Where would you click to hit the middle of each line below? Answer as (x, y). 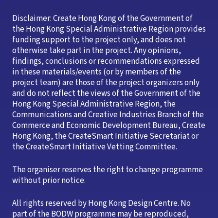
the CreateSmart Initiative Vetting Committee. (95, 147)
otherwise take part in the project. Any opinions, (97, 51)
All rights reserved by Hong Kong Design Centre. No (101, 204)
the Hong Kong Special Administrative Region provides (109, 29)
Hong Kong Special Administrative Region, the (94, 104)
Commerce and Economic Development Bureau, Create (109, 126)
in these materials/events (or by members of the (97, 72)
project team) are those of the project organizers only (106, 83)
